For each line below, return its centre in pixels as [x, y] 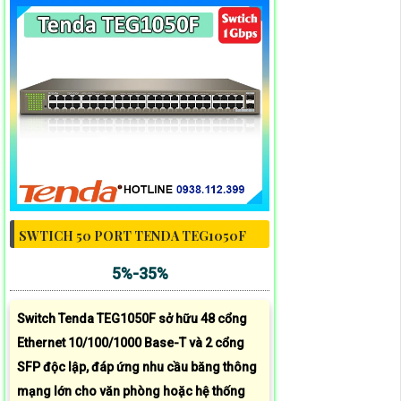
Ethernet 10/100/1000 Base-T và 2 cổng [131, 343]
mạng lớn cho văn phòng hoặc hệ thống [131, 392]
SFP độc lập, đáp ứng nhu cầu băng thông [137, 367]
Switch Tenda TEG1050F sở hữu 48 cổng [132, 319]
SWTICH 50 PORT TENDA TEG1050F [132, 236]
